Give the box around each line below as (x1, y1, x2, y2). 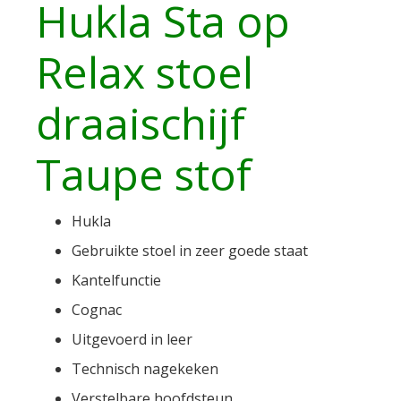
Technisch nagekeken (72, 359, 218, 380)
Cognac (72, 300, 122, 320)
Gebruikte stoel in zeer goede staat (72, 241, 308, 261)
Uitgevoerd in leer (72, 329, 192, 350)
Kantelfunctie (72, 270, 161, 291)
